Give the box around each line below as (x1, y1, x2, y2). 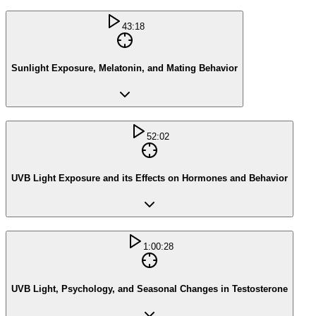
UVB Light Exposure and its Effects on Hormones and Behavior (11, 173, 288, 184)
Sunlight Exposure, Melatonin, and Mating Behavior (11, 63, 238, 74)
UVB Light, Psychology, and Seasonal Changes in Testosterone (11, 283, 288, 294)
